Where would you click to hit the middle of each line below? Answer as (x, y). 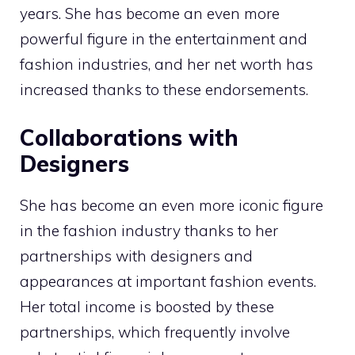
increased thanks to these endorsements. (164, 89)
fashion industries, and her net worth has (166, 64)
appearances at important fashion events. (168, 282)
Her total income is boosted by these (147, 307)
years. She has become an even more (150, 13)
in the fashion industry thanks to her (149, 231)
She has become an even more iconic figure (172, 206)
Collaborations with (129, 138)
